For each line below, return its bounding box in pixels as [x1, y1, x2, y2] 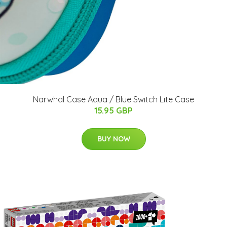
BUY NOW [97, 134, 130, 144]
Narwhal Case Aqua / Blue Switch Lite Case [33, 94, 194, 105]
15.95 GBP [94, 105, 133, 116]
